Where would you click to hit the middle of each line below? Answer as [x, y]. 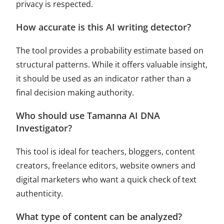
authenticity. [40, 193]
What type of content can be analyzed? [99, 216]
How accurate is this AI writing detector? [104, 27]
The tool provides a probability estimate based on [110, 50]
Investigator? [44, 128]
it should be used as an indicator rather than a [104, 78]
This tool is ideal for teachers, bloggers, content [106, 151]
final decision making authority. [75, 92]
